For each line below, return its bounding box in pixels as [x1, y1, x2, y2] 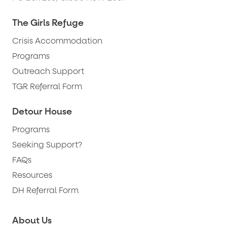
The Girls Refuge [12, 17, 84, 29]
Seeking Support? [12, 139, 82, 150]
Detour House [12, 105, 72, 118]
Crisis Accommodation [12, 35, 102, 46]
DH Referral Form [12, 184, 79, 196]
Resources [12, 169, 52, 180]
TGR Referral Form [12, 81, 82, 92]
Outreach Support [12, 65, 84, 77]
